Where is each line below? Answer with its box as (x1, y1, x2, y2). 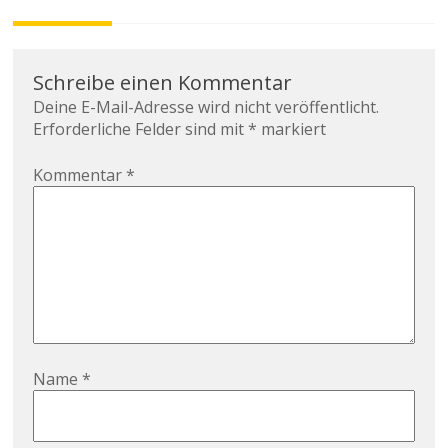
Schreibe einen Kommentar (33, 68, 293, 96)
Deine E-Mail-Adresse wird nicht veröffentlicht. (33, 95, 380, 118)
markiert (257, 117, 327, 140)
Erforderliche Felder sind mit (33, 117, 249, 140)
